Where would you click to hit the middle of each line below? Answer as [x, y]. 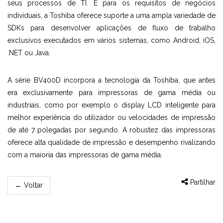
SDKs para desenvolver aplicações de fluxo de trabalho [111, 28]
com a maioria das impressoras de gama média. [85, 155]
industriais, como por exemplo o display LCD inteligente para [111, 105]
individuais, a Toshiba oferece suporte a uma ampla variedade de [111, 15]
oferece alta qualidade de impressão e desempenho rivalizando [111, 142]
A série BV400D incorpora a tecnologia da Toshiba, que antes [111, 80]
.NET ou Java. [29, 53]
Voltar [32, 185]
